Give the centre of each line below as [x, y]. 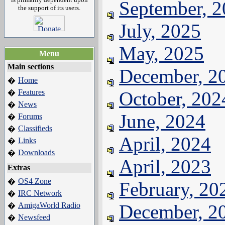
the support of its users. [49, 8]
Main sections [31, 67]
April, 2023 [165, 166]
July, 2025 [160, 31]
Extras [19, 167]
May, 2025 [161, 53]
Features [31, 92]
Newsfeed [34, 217]
